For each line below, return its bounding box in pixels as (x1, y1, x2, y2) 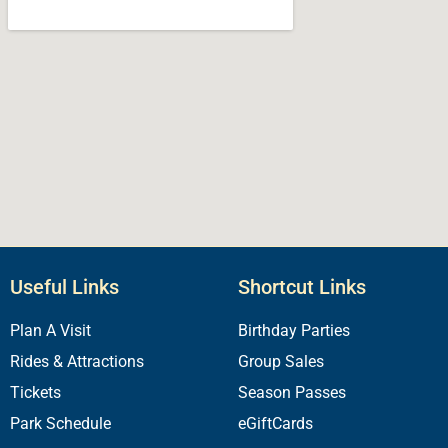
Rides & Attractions (10, 352, 144, 372)
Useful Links (10, 275, 119, 300)
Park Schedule (10, 414, 111, 434)
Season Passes (238, 383, 346, 403)
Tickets (10, 383, 61, 403)
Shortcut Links (238, 275, 366, 300)
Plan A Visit (10, 321, 91, 341)
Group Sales (238, 352, 324, 372)
